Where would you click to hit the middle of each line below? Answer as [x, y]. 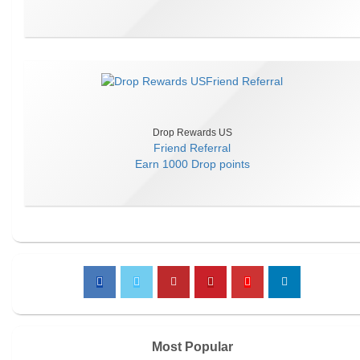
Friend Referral [192, 148]
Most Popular [192, 347]
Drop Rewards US [192, 133]
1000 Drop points [206, 164]
